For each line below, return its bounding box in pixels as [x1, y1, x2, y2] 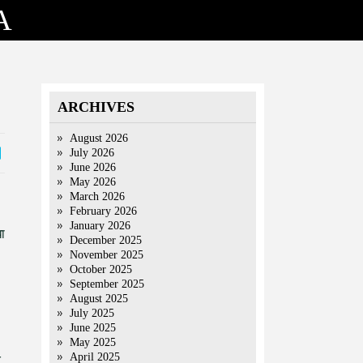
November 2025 [70, 249, 143, 261]
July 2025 [70, 307, 114, 319]
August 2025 [70, 293, 128, 305]
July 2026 [70, 147, 114, 159]
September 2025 [70, 278, 144, 290]
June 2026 [70, 161, 116, 173]
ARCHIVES [58, 99, 135, 115]
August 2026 [70, 132, 128, 144]
